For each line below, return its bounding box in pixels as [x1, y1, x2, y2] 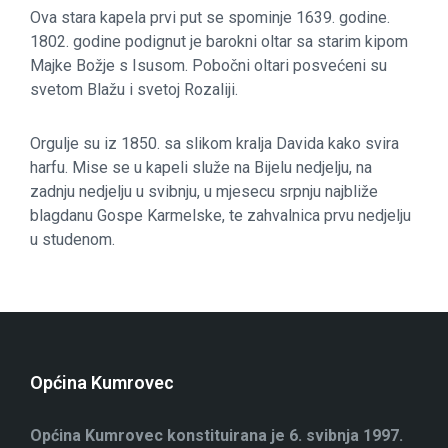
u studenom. [30, 230, 115, 249]
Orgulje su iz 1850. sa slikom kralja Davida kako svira [30, 134, 399, 153]
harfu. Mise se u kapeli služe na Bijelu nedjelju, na [30, 158, 372, 177]
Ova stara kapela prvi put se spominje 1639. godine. [30, 8, 390, 27]
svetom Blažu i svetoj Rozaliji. [30, 80, 238, 99]
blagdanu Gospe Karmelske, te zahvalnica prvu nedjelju [30, 206, 411, 225]
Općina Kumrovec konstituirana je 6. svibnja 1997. [30, 426, 403, 445]
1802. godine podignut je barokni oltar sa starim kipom [30, 32, 408, 51]
